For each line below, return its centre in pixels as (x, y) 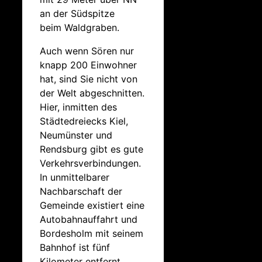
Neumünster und (76, 135)
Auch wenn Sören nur (87, 51)
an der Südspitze (77, 13)
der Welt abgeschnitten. (92, 93)
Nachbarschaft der (81, 191)
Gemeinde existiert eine (92, 205)
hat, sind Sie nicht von (89, 79)
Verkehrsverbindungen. (90, 163)
